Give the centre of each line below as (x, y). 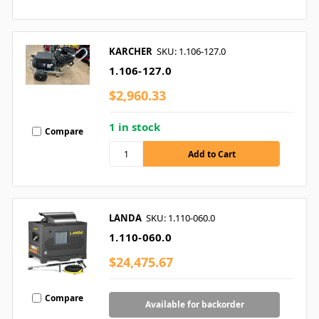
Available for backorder (194, 305)
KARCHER (131, 52)
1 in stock (135, 127)
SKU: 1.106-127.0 (191, 52)
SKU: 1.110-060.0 (181, 218)
